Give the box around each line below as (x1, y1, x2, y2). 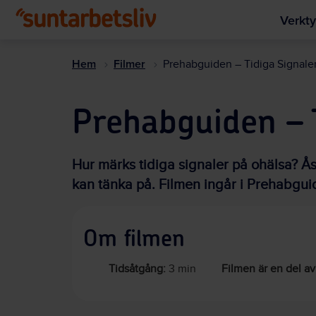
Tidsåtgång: (109, 262, 166, 276)
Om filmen (83, 228, 185, 250)
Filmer (114, 56, 145, 72)
